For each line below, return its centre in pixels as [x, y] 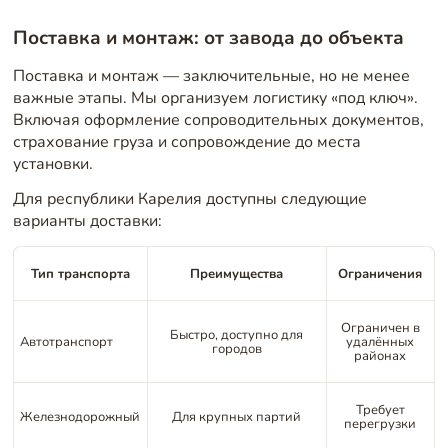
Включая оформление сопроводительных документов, [218, 119]
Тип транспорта [80, 273]
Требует [380, 409]
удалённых [380, 341]
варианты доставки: [87, 221]
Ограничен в [380, 327]
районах [380, 355]
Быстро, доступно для [237, 334]
